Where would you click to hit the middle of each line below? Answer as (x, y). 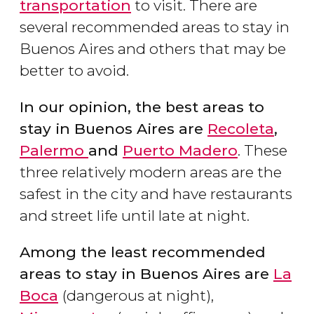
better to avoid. (74, 71)
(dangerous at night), (138, 296)
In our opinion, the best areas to (142, 107)
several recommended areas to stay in (155, 27)
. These (262, 151)
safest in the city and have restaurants (156, 194)
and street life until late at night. (135, 216)
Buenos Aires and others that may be (153, 49)
